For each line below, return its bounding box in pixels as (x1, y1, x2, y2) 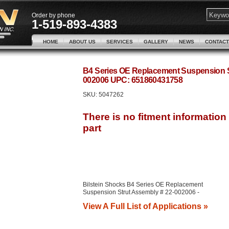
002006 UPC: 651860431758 (83, 76, 183, 84)
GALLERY (144, 39, 168, 44)
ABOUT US (69, 39, 96, 44)
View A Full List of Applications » (83, 201, 208, 211)
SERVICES (106, 39, 133, 44)
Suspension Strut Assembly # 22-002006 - (83, 189, 199, 196)
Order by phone (32, 12, 75, 19)
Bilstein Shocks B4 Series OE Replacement (83, 181, 203, 188)
